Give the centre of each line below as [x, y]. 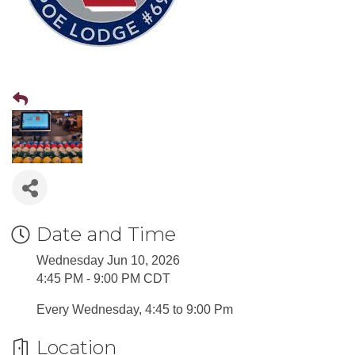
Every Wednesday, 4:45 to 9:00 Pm [135, 309]
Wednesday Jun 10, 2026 [108, 260]
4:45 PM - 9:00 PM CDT [103, 279]
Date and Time [106, 234]
